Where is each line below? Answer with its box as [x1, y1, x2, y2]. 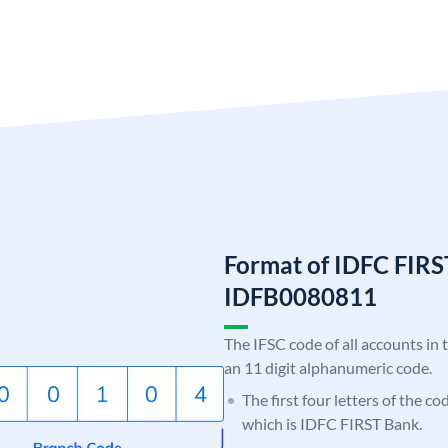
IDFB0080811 [224, 281, 377, 311]
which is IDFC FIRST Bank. [242, 413, 422, 433]
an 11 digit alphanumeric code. [224, 357, 432, 377]
